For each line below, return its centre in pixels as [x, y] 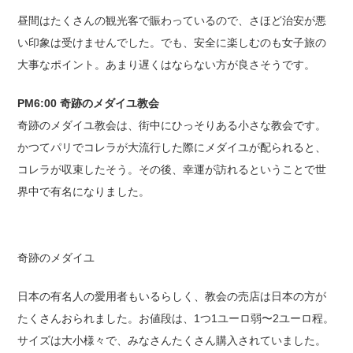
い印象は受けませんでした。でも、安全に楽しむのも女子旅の [172, 42]
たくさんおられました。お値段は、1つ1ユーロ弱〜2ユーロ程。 [176, 318]
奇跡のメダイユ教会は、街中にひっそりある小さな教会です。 [172, 125]
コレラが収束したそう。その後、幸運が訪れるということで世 [172, 169]
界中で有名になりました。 [84, 191]
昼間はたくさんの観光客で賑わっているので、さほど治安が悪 [172, 20]
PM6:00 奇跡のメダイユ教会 [89, 103]
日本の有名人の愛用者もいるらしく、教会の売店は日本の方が [172, 296]
